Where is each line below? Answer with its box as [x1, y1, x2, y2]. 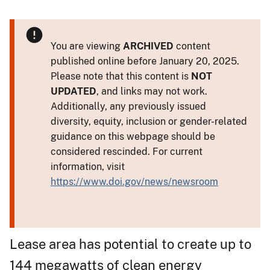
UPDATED [51, 85, 96, 97]
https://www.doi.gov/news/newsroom [51, 175, 218, 187]
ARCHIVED [123, 40, 174, 52]
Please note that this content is [51, 70, 191, 82]
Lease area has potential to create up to [10, 236, 251, 252]
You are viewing [51, 40, 123, 52]
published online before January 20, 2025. [51, 55, 239, 67]
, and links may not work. [96, 85, 207, 97]
